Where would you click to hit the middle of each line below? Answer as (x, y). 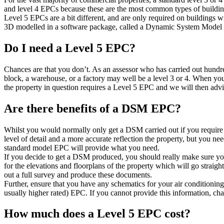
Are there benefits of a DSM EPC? (92, 108)
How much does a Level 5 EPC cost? (97, 214)
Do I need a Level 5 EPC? (70, 48)
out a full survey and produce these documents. (78, 174)
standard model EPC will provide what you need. (82, 147)
